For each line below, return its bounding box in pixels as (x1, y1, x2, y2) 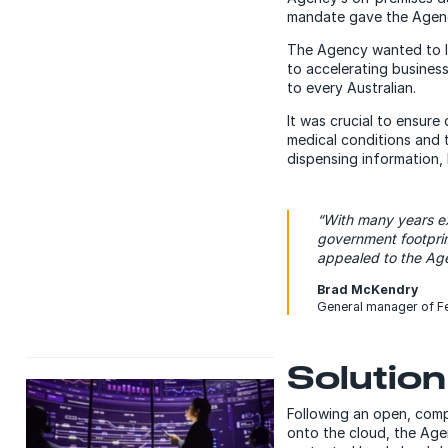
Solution (287, 357, 446, 395)
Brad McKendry (317, 281, 418, 297)
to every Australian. (287, 78, 416, 96)
